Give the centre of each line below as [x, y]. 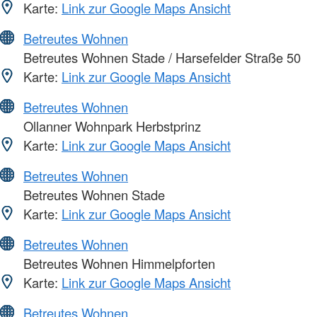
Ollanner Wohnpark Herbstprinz [110, 126]
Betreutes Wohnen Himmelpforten [117, 264]
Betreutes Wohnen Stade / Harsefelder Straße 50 [160, 58]
